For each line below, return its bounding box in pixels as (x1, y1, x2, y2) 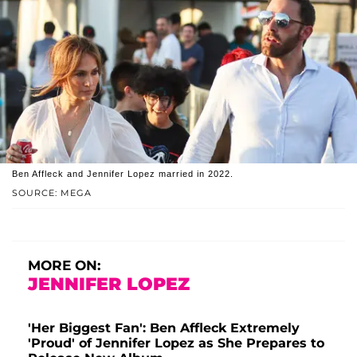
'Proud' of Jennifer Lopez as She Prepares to (28, 335, 324, 351)
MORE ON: (28, 257, 100, 274)
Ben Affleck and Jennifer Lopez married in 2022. (12, 169, 233, 179)
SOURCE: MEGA (12, 187, 92, 199)
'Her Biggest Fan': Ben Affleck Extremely (28, 320, 300, 336)
